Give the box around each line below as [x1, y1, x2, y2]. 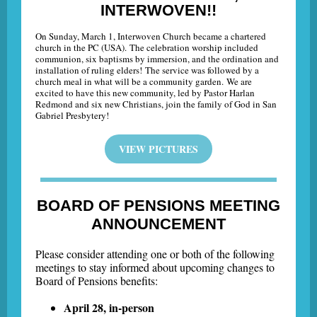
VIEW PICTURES [119, 142, 198, 156]
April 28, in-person [64, 299, 154, 316]
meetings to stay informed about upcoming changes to [35, 260, 275, 275]
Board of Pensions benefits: [35, 273, 158, 288]
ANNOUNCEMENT [91, 215, 226, 233]
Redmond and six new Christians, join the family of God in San [35, 98, 277, 110]
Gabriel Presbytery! [35, 109, 109, 122]
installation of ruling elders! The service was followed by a [35, 64, 259, 76]
